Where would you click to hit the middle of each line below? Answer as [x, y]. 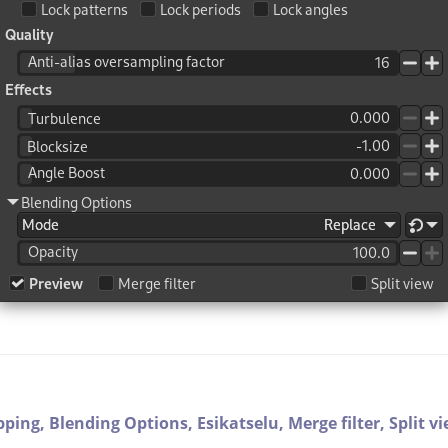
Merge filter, [338, 422]
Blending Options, [123, 422]
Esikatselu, [242, 422]
